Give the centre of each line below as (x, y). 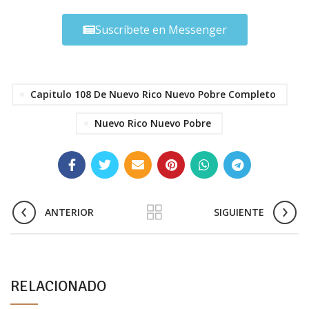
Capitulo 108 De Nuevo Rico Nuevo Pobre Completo (153, 94)
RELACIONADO (58, 286)
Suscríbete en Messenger (161, 29)
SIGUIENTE (239, 212)
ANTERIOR (69, 212)
